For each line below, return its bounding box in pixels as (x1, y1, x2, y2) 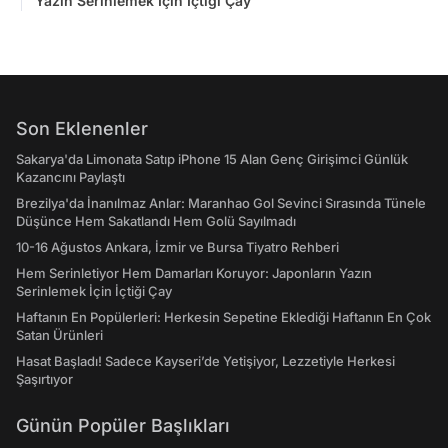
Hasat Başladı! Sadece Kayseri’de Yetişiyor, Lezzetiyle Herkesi (16, 353, 395, 370)
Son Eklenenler (16, 118, 148, 140)
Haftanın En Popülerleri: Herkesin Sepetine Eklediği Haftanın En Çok (16, 309, 431, 326)
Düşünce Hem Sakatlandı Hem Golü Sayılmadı (16, 213, 296, 230)
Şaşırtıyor (16, 371, 73, 388)
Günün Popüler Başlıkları (16, 415, 230, 437)
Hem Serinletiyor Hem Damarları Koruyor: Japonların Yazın (16, 265, 372, 282)
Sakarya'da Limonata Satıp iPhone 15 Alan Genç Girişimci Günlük (16, 151, 408, 168)
